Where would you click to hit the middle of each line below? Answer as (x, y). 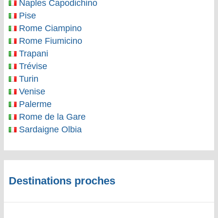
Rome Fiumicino (49, 41)
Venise (31, 91)
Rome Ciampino (49, 28)
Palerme (34, 104)
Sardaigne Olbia (49, 129)
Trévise (32, 66)
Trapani (32, 54)
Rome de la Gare (51, 117)
